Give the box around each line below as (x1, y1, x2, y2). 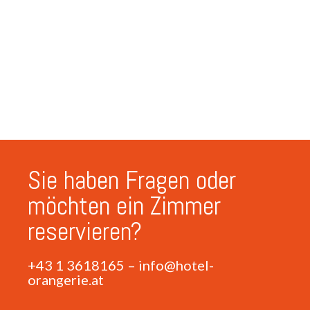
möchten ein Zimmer (28, 189, 221, 222)
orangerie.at (28, 271, 104, 288)
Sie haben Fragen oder (28, 163, 236, 197)
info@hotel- (138, 256, 214, 273)
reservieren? (28, 215, 142, 248)
